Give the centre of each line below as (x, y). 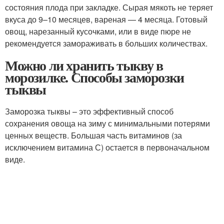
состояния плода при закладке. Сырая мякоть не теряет (109, 7)
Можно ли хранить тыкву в (84, 65)
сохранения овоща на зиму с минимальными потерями (107, 123)
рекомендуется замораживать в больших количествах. (106, 43)
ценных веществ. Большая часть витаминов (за (93, 135)
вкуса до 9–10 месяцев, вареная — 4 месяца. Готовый (106, 19)
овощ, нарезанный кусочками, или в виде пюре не (98, 31)
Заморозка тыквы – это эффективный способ (89, 111)
